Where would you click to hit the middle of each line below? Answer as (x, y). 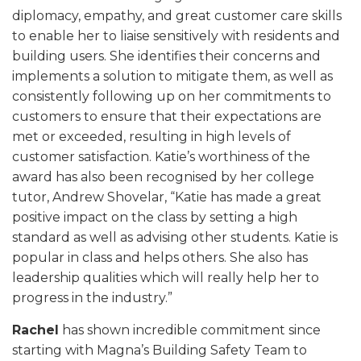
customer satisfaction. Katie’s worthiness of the (161, 157)
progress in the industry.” (92, 298)
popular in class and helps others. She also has (160, 257)
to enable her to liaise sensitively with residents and (176, 36)
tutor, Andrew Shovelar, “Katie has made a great (167, 197)
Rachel (35, 330)
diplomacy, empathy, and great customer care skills (177, 16)
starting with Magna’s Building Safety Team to (160, 350)
